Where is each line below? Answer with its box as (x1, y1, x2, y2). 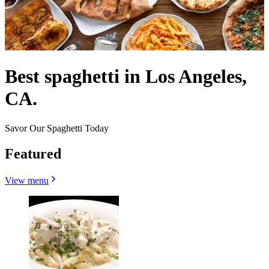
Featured (5, 145, 61, 162)
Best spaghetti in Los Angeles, (5, 65, 247, 88)
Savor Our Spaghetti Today (5, 122, 109, 133)
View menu (5, 175, 49, 186)
